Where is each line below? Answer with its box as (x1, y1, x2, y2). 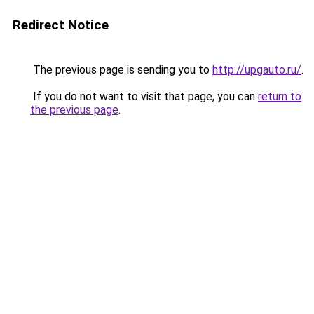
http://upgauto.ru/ (212, 63, 301, 76)
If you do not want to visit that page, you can (30, 90, 258, 103)
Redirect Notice (13, 17, 109, 33)
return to (258, 90, 301, 103)
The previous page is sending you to (30, 63, 212, 76)
